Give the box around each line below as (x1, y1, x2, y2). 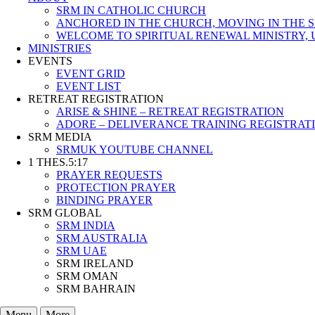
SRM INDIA (56, 219, 115, 231)
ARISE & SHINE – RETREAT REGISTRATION (56, 105, 284, 117)
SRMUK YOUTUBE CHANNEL (56, 143, 213, 155)
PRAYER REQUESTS (56, 169, 162, 181)
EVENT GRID (56, 67, 125, 79)
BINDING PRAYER (56, 194, 153, 206)
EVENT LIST (56, 80, 121, 92)
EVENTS (28, 55, 72, 67)
